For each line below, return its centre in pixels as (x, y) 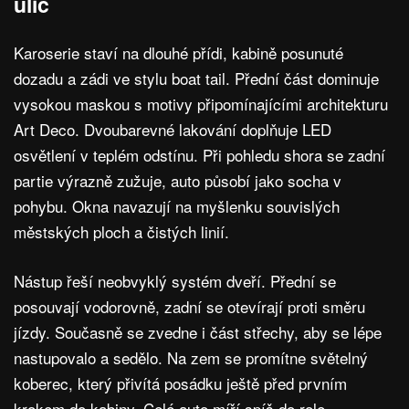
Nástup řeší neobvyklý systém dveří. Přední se (175, 281)
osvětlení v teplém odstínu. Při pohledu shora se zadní (199, 155)
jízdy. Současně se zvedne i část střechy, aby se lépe (198, 332)
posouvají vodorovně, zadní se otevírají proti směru (189, 307)
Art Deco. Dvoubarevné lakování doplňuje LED (173, 130)
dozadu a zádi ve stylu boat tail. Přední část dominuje (196, 79)
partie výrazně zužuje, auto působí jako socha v (178, 181)
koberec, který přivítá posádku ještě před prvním (180, 383)
